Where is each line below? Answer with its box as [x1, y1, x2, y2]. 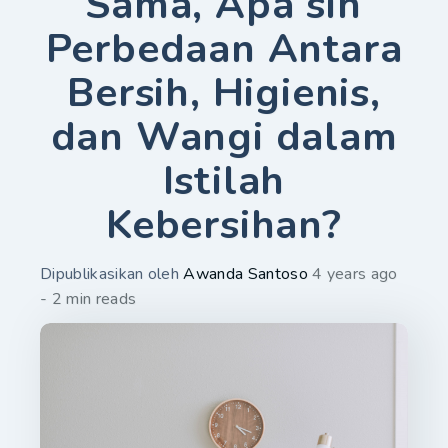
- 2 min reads [40, 287, 137, 310]
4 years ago [312, 262, 398, 285]
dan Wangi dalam [50, 109, 398, 164]
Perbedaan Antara [45, 21, 403, 76]
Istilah [162, 153, 286, 208]
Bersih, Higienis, [67, 65, 381, 120]
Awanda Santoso [183, 262, 308, 285]
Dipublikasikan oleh [40, 262, 184, 285]
